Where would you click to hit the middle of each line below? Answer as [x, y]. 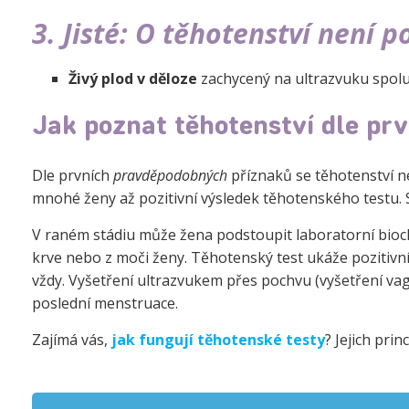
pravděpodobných [170, 175]
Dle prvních [73, 175]
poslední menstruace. [105, 303]
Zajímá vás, [72, 340]
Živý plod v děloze [133, 79]
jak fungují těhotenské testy [218, 340]
